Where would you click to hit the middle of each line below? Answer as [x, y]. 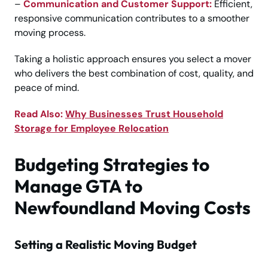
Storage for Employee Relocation [92, 129]
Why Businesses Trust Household [144, 114]
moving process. [50, 33]
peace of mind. [47, 88]
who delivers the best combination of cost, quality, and [134, 74]
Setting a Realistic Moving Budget [106, 245]
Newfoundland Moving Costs [133, 208]
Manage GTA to [78, 186]
